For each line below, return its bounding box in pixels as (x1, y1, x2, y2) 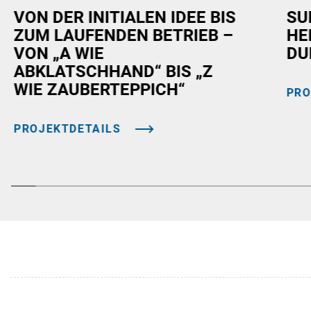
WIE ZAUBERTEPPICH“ (13, 79, 185, 99)
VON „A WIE (13, 43, 104, 63)
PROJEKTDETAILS (13, 121, 121, 135)
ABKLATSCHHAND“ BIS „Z (13, 61, 213, 81)
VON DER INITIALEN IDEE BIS (13, 7, 236, 27)
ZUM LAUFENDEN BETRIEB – (13, 25, 233, 45)
